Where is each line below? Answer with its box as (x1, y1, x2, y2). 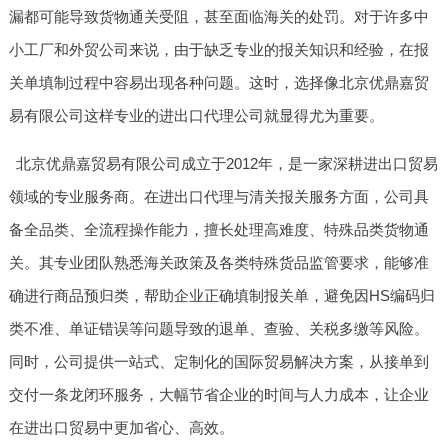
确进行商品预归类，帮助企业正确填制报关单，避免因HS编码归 (8, 286, 435, 304)
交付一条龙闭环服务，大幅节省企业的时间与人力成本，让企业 (8, 385, 429, 403)
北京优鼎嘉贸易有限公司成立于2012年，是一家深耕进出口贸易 (16, 154, 439, 172)
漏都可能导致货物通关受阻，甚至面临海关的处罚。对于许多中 (8, 7, 429, 25)
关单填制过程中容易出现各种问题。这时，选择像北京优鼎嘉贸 (8, 73, 429, 91)
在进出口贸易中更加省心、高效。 (8, 418, 234, 436)
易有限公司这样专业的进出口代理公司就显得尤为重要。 (8, 106, 384, 124)
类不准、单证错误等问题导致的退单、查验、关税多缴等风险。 (8, 319, 429, 337)
